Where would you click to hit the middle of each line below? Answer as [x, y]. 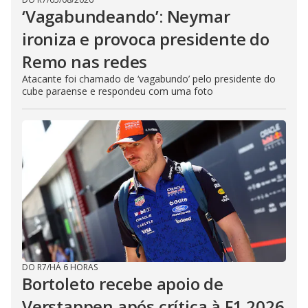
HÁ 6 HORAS [74, 267]
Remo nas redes [85, 61]
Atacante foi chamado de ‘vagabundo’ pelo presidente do [149, 78]
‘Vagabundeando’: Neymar [126, 16]
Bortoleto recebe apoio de [123, 283]
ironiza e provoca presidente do [146, 38]
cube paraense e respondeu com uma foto [118, 91]
